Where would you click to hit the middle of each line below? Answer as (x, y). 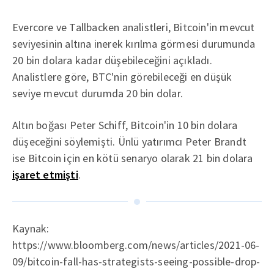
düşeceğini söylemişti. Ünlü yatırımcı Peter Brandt (129, 141)
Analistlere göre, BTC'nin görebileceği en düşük (122, 76)
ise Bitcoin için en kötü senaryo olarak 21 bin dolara (133, 158)
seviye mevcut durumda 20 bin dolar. (98, 93)
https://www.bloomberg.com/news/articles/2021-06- (136, 245)
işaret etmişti (45, 174)
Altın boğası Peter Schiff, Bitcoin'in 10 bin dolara (125, 125)
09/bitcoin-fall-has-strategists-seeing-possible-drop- (136, 261)
